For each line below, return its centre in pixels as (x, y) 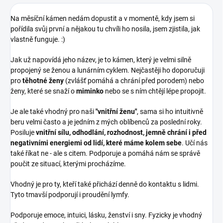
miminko (90, 91)
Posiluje (23, 132)
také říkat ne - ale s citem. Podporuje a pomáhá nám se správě (105, 153)
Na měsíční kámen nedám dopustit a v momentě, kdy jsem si (103, 18)
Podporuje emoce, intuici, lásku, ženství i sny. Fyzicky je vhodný (106, 215)
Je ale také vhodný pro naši (53, 111)
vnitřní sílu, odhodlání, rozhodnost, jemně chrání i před (121, 132)
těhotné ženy (43, 80)
